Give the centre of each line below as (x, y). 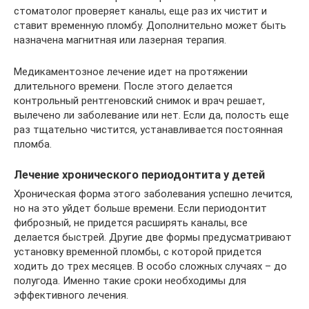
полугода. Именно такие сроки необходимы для (130, 280)
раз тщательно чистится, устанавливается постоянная (148, 129)
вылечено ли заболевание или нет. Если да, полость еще (151, 115)
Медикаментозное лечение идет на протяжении (131, 71)
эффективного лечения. (71, 295)
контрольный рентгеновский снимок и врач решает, (139, 100)
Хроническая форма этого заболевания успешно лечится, (153, 193)
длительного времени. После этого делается (123, 86)
